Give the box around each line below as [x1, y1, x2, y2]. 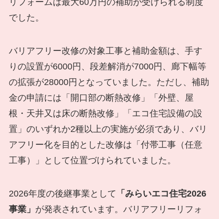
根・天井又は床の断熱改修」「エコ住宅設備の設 [8, 108, 202, 118]
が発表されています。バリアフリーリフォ [35, 204, 202, 214]
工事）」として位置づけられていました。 [8, 155, 176, 165]
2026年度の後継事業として [8, 188, 116, 198]
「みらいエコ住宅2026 [116, 188, 206, 198]
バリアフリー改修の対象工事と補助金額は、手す [8, 45, 202, 56]
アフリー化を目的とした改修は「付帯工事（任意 [8, 139, 202, 150]
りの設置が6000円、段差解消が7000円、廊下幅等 [8, 61, 206, 71]
